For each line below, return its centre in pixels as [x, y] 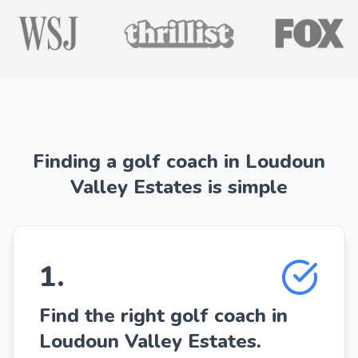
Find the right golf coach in [163, 315]
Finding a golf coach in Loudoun [179, 161]
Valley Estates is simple [179, 187]
